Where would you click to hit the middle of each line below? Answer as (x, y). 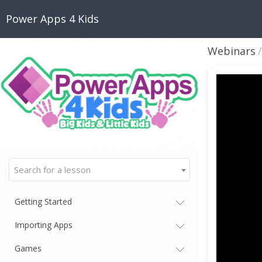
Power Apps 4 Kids (52, 19)
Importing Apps (44, 225)
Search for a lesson (52, 169)
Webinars (232, 51)
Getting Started (43, 201)
